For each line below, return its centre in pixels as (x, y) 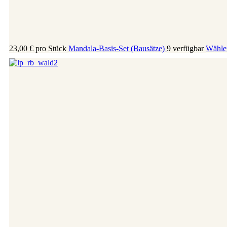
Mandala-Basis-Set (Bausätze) (118, 48)
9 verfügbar (185, 48)
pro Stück (51, 48)
